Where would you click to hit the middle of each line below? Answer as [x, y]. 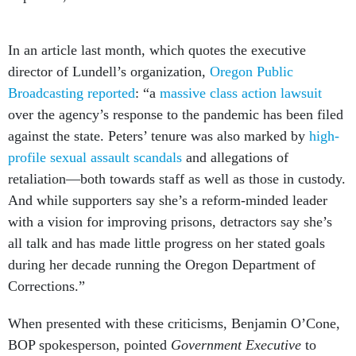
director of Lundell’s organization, [107, 72]
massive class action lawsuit [239, 93]
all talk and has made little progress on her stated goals [166, 244]
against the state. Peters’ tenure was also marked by [157, 136]
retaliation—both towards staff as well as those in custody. [177, 179]
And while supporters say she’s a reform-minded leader [168, 201]
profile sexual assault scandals [95, 158]
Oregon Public [250, 72]
